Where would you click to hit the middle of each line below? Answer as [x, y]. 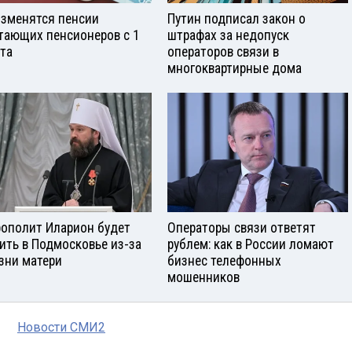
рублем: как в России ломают [251, 245]
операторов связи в [223, 51]
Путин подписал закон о [236, 18]
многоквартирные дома [235, 68]
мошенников [203, 278]
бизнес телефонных [224, 261]
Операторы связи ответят [242, 228]
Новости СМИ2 [61, 328]
